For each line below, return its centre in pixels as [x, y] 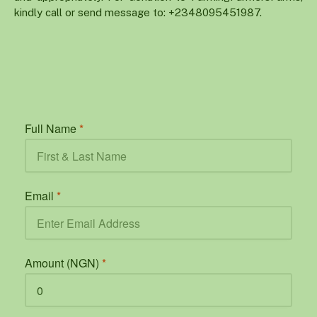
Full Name [52, 129]
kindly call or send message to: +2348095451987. [138, 12]
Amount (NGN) [63, 263]
